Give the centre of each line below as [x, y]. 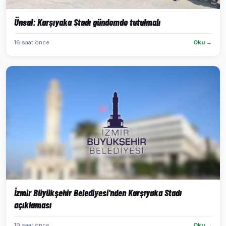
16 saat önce [32, 42]
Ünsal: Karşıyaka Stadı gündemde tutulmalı [87, 22]
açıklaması [33, 205]
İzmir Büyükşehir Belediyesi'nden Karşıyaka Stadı [98, 192]
